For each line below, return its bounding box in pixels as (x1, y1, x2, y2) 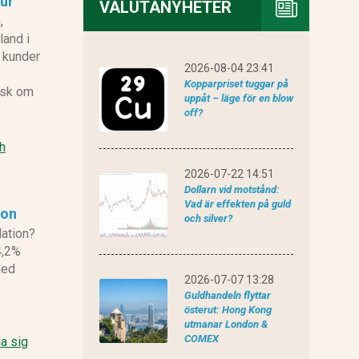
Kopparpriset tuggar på (184, 78, 288, 91)
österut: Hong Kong (184, 304, 272, 317)
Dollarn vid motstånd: (184, 184, 280, 196)
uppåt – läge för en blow (184, 92, 293, 105)
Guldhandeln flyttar (184, 289, 271, 302)
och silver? (184, 212, 232, 225)
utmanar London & (184, 318, 268, 331)
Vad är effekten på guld (184, 198, 291, 211)
